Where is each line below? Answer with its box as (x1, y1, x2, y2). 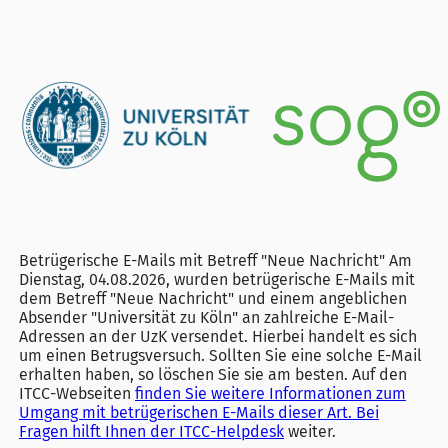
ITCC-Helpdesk (178, 422, 284, 442)
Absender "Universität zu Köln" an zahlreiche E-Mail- (18, 308, 394, 328)
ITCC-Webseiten (18, 384, 135, 404)
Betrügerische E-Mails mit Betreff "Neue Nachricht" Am (18, 251, 412, 271)
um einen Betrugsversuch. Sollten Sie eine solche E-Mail (18, 346, 422, 366)
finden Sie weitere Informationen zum (134, 384, 406, 404)
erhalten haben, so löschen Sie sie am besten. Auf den (18, 365, 407, 385)
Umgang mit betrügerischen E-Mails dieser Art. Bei (18, 403, 379, 423)
